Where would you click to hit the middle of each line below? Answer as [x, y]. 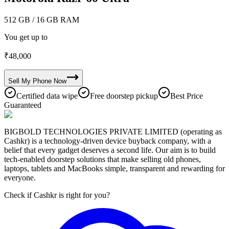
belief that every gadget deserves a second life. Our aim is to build [110, 150]
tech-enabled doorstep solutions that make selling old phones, [102, 159]
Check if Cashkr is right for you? [57, 195]
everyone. [20, 177]
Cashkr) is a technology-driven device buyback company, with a [108, 141]
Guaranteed [23, 105]
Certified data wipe [47, 96]
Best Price [187, 96]
